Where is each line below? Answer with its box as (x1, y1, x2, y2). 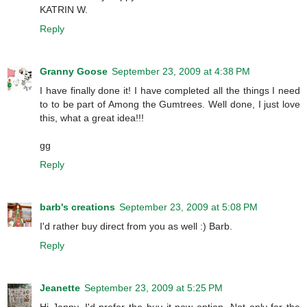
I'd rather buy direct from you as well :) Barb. (40, 220, 232, 232)
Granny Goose (40, 65, 108, 77)
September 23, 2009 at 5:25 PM (84, 282, 223, 293)
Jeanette (40, 282, 80, 293)
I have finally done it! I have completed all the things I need (40, 84, 300, 96)
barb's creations (40, 201, 115, 212)
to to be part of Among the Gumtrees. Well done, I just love (40, 98, 300, 110)
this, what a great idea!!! (40, 112, 144, 123)
